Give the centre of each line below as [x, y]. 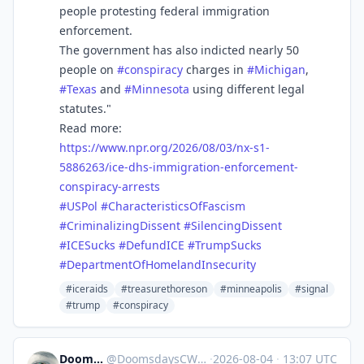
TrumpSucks [228, 245]
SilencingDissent [236, 225]
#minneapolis [251, 289]
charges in [215, 69]
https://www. [94, 147]
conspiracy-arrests [110, 186]
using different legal [247, 89]
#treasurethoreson [164, 289]
